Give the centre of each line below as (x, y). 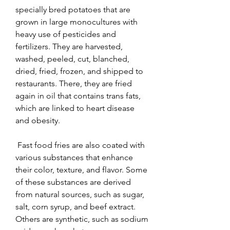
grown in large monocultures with (76, 22)
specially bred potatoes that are (73, 9)
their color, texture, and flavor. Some (81, 169)
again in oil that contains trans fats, (78, 95)
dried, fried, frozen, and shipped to (79, 71)
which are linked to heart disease (75, 108)
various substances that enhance (74, 157)
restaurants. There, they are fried (74, 83)
